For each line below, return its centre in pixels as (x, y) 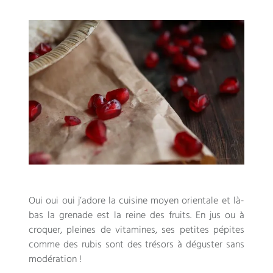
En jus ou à (220, 215)
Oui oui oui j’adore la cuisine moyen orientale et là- (136, 201)
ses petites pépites (203, 230)
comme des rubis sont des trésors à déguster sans (136, 245)
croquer (45, 230)
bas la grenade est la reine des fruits (109, 215)
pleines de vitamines (111, 230)
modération (53, 259)
